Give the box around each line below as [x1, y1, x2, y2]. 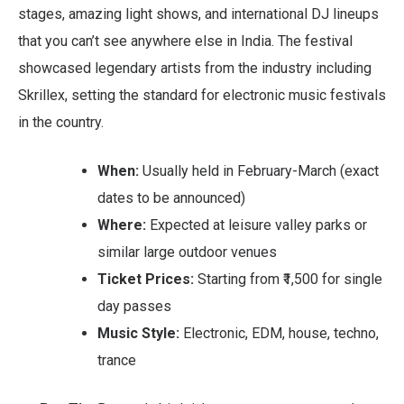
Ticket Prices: [97, 270, 194, 288]
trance [97, 351, 136, 369]
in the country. [18, 113, 104, 131]
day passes [97, 297, 171, 315]
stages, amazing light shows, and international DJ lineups [18, 5, 379, 23]
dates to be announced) [97, 188, 245, 207]
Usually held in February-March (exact [139, 161, 379, 179]
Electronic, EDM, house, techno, [179, 324, 379, 342]
